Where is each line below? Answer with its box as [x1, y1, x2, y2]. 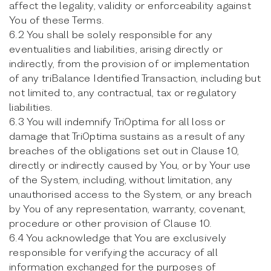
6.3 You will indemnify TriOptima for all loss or [9, 115, 226, 128]
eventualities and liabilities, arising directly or [9, 42, 223, 55]
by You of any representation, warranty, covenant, [9, 202, 246, 215]
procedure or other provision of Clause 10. [9, 217, 212, 229]
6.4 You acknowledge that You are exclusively [9, 231, 227, 244]
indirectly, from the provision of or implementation [9, 57, 250, 70]
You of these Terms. [9, 13, 105, 26]
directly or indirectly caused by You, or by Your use [9, 158, 251, 171]
